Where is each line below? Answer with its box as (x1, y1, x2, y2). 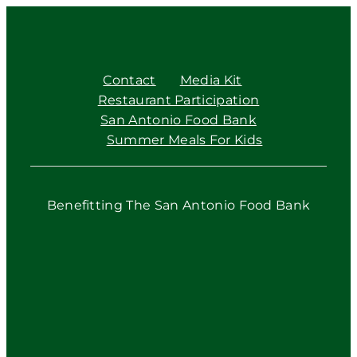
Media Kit (179, 72, 242, 88)
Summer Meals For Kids (106, 131, 263, 147)
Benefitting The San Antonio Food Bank (46, 197, 311, 213)
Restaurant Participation (97, 92, 260, 108)
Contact (103, 72, 156, 88)
